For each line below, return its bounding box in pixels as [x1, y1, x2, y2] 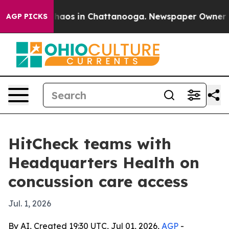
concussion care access [8, 172, 188, 191]
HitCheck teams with [8, 134, 171, 153]
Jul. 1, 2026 [8, 198, 51, 209]
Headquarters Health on [8, 153, 199, 172]
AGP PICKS [6, 12, 48, 21]
